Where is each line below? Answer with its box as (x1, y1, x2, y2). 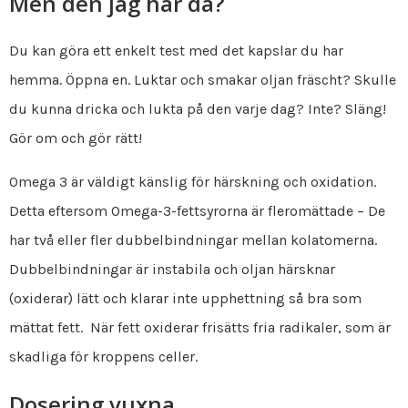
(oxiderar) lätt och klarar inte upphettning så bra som (9, 289, 362, 307)
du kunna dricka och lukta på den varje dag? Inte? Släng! (9, 99, 386, 117)
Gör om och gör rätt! (9, 128, 142, 147)
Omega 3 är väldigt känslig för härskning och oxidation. (9, 172, 376, 190)
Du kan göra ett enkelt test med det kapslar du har (9, 41, 343, 59)
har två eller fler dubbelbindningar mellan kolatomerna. (9, 230, 377, 249)
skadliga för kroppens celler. (9, 347, 198, 365)
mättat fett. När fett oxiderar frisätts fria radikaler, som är (9, 318, 391, 336)
